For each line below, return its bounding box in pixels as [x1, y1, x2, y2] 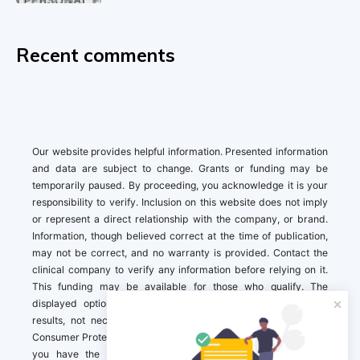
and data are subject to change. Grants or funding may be [32, 162, 328, 175]
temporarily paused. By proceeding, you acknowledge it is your [32, 179, 328, 192]
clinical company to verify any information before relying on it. [32, 264, 328, 276]
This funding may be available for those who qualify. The [32, 280, 328, 293]
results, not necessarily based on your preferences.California [32, 314, 328, 327]
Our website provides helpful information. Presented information [32, 145, 328, 158]
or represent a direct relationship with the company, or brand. [32, 213, 328, 226]
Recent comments [16, 43, 175, 67]
